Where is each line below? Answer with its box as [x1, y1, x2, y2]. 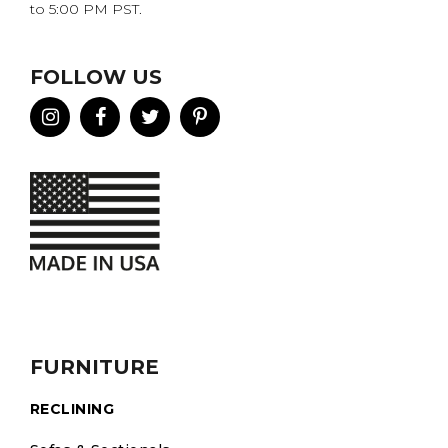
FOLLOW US [30, 64, 162, 89]
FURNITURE [30, 354, 159, 379]
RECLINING [30, 399, 115, 418]
